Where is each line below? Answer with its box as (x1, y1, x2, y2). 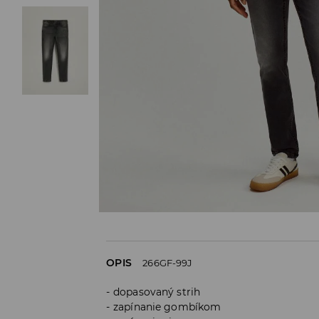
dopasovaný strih (113, 286, 201, 299)
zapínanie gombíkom (113, 300, 221, 314)
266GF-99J (142, 257, 193, 269)
